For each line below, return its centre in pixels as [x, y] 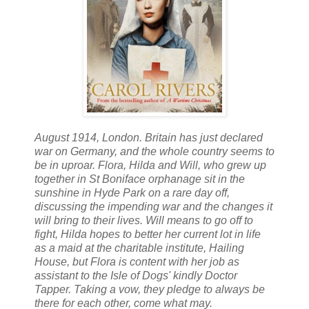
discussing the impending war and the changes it [153, 206]
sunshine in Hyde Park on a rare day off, [132, 192]
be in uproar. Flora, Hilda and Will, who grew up [150, 165]
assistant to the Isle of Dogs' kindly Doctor [136, 275]
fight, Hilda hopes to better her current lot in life [148, 234]
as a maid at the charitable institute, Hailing [139, 248]
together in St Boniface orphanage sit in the [140, 179]
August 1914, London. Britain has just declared [149, 137]
